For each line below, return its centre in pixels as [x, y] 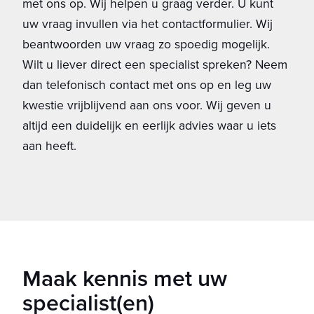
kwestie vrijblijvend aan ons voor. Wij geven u [147, 105]
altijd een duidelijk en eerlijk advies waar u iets [149, 125]
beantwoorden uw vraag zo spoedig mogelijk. [146, 44]
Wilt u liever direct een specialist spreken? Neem [155, 64]
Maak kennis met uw [125, 278]
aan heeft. [49, 145]
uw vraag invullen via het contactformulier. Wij [148, 23]
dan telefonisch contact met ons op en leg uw [147, 84]
